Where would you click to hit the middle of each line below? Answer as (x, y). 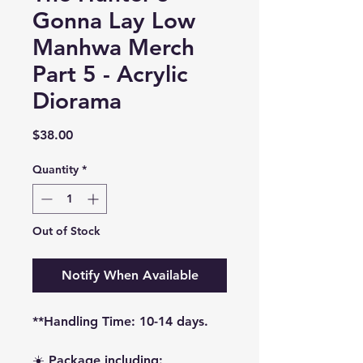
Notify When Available (130, 275)
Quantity (56, 169)
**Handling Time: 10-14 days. (120, 321)
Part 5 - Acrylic (110, 74)
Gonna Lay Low (114, 20)
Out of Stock (66, 231)
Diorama (77, 100)
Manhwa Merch (113, 47)
